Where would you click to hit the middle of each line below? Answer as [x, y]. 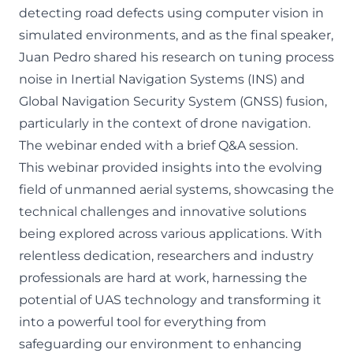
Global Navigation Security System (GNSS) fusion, [173, 101]
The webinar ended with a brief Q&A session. [158, 145]
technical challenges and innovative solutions [163, 212]
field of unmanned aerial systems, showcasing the [176, 190]
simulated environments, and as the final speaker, [176, 35]
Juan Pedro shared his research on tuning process [176, 57]
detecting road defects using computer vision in [171, 13]
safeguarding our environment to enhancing [160, 344]
